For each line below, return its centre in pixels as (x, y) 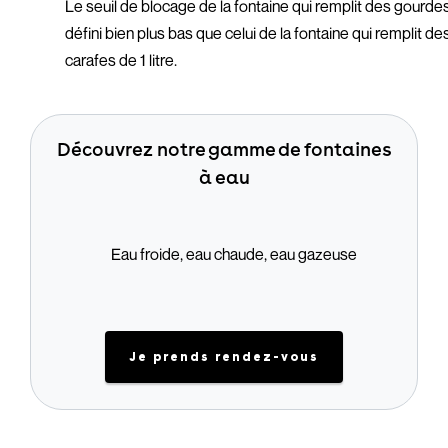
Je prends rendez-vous (224, 357)
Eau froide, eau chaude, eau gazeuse (234, 254)
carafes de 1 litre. (121, 60)
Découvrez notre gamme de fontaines (224, 149)
